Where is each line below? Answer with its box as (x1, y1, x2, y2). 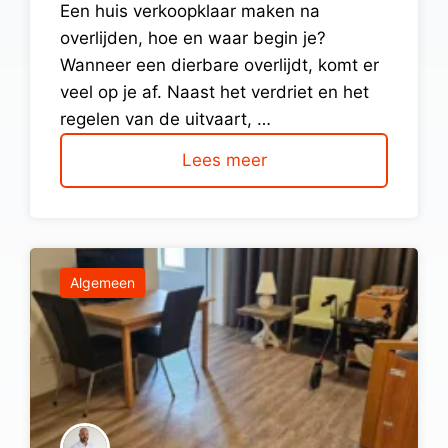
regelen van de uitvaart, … (60, 108, 271, 129)
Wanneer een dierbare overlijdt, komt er (60, 54, 379, 75)
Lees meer (181, 149, 267, 170)
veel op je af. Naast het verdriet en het (60, 81, 369, 102)
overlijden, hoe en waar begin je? (60, 27, 326, 48)
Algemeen (70, 273, 135, 291)
